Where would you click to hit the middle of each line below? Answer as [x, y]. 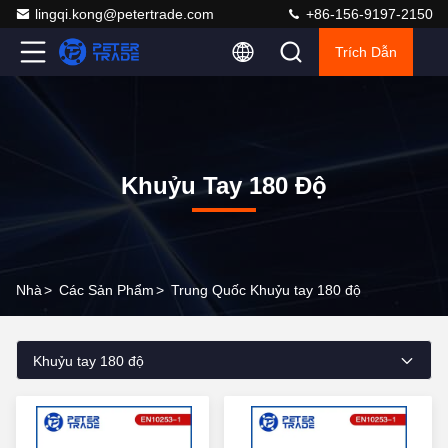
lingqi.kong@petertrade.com [124, 14]
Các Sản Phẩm [106, 290]
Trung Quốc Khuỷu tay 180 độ [266, 290]
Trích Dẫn [366, 52]
